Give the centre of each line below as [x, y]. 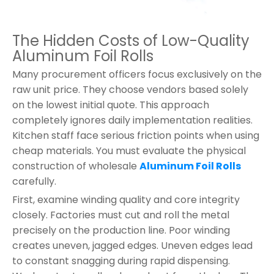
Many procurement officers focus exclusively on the [137, 74]
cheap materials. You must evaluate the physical [129, 150]
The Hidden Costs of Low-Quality [131, 40]
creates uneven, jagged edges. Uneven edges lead [132, 245]
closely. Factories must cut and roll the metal [121, 215]
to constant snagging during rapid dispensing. [121, 261]
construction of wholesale [76, 166]
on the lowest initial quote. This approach [111, 105]
